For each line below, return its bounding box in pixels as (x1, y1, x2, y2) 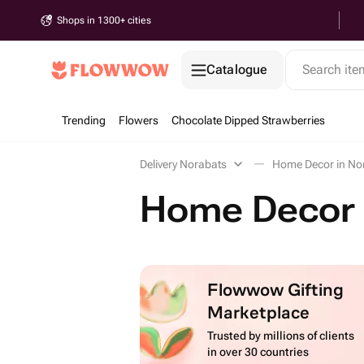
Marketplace (207, 294, 310, 329)
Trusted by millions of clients (207, 329, 355, 342)
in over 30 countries (207, 345, 310, 358)
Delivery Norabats (140, 158, 227, 171)
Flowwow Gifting (207, 271, 344, 306)
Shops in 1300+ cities (57, 15, 151, 26)
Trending (62, 114, 106, 127)
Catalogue (206, 62, 268, 77)
